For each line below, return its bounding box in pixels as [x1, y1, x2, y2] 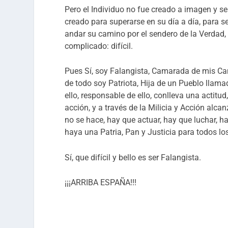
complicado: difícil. [65, 41, 133, 51]
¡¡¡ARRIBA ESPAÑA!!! [65, 178, 137, 188]
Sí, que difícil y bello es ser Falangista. [65, 152, 202, 162]
